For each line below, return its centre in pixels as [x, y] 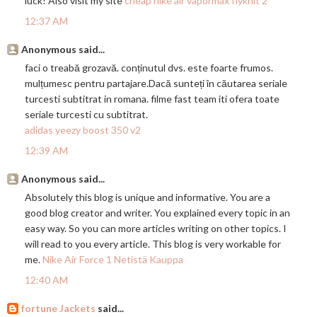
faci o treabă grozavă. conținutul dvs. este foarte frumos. [149, 68]
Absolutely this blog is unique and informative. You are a [148, 197]
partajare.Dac [136, 83]
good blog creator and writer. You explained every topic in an [157, 213]
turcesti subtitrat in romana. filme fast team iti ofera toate [152, 99]
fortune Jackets [58, 309]
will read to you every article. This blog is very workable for [153, 244]
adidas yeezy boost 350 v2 [83, 130]
